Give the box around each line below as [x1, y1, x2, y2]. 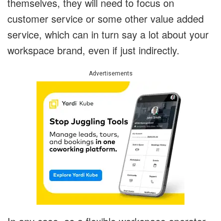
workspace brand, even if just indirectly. [7, 43, 180, 58]
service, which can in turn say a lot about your [7, 27, 209, 42]
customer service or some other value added [7, 11, 204, 26]
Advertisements [88, 70, 133, 77]
